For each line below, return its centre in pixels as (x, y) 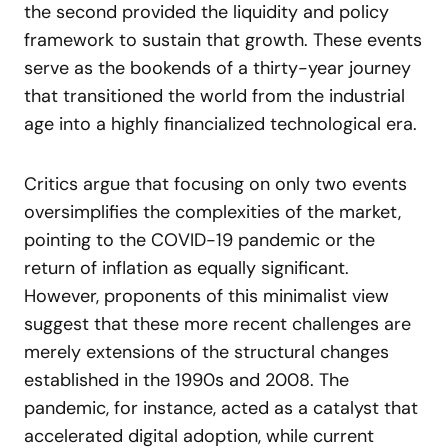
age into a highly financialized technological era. (220, 124)
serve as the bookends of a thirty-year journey (217, 68)
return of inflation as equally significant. (186, 268)
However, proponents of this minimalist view (206, 296)
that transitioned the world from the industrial (214, 96)
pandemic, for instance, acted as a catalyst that (221, 408)
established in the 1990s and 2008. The (186, 380)
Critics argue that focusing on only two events (215, 184)
